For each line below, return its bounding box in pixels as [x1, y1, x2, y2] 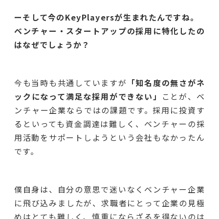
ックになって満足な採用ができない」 [14, 90, 162, 102]
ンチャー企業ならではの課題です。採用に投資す [14, 104, 205, 116]
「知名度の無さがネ [127, 76, 205, 88]
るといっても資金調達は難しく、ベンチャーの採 [14, 117, 205, 130]
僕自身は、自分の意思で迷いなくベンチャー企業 [14, 183, 205, 195]
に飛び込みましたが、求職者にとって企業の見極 [14, 197, 205, 209]
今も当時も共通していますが [14, 76, 127, 88]
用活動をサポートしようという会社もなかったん [14, 131, 205, 143]
